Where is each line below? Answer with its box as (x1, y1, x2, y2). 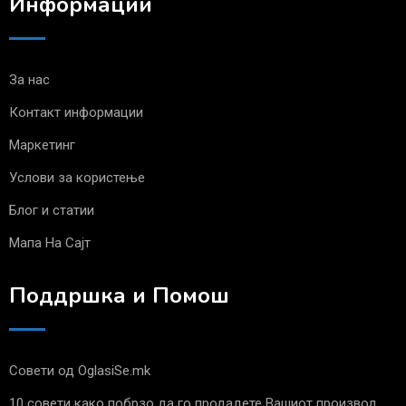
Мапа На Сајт (9, 235, 91, 252)
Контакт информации (9, 104, 143, 121)
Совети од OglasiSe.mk (9, 362, 150, 380)
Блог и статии (9, 202, 94, 219)
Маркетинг (9, 137, 75, 154)
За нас (9, 72, 50, 89)
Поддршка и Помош (9, 281, 229, 311)
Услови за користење (9, 169, 145, 187)
